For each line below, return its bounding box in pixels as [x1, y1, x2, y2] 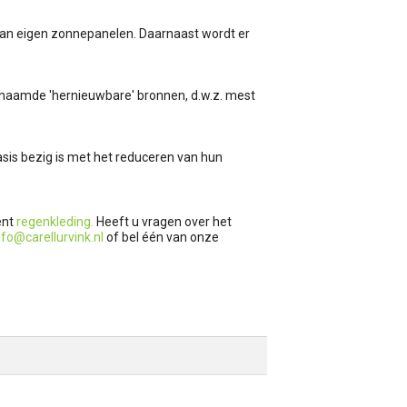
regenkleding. [14, 213, 94, 229]
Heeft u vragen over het [94, 213, 232, 229]
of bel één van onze [104, 229, 219, 244]
